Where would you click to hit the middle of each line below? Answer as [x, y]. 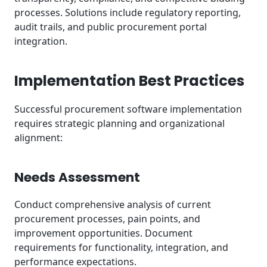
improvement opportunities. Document [103, 233]
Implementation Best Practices [129, 81]
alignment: [38, 138]
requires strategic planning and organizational [119, 124]
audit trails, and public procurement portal [111, 27]
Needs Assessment [77, 177]
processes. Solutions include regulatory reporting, [128, 12]
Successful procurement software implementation [128, 109]
